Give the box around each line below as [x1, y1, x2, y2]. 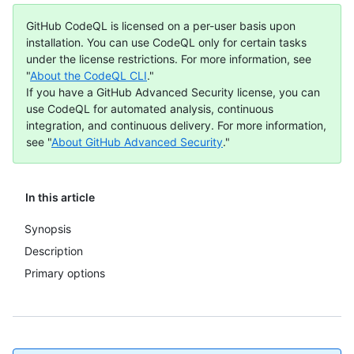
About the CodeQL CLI [30, 69, 147, 82]
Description [24, 244, 83, 258]
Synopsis [24, 222, 71, 235]
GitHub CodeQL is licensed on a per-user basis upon [26, 19, 296, 32]
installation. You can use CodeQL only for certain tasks [26, 36, 307, 49]
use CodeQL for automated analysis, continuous [26, 102, 273, 115]
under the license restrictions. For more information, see [26, 52, 311, 66]
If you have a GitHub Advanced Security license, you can [26, 85, 320, 99]
